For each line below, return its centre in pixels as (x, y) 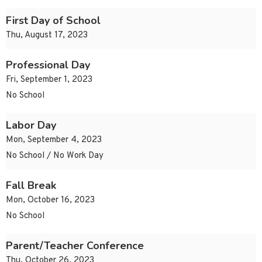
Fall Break (31, 186)
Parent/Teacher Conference (75, 246)
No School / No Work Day (55, 156)
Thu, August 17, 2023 (47, 36)
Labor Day (31, 125)
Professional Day (48, 65)
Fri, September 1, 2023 (49, 80)
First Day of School (53, 21)
